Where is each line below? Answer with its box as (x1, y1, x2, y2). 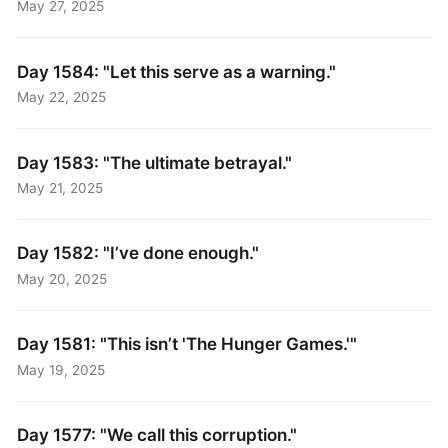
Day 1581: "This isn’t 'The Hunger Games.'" (17, 333, 358, 355)
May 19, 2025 (17, 361, 106, 378)
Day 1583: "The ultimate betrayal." (17, 151, 293, 173)
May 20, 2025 (17, 270, 108, 287)
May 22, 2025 (17, 88, 107, 105)
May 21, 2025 (17, 179, 104, 196)
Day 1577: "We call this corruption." (17, 424, 298, 446)
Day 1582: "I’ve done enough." (17, 242, 260, 264)
